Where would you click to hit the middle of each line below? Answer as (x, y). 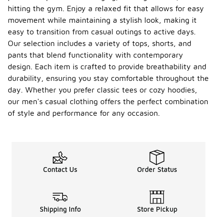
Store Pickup (157, 209)
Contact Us (60, 169)
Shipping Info (60, 209)
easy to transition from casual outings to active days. (102, 31)
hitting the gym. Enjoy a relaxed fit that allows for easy (106, 8)
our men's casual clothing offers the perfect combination (108, 101)
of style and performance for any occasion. (84, 113)
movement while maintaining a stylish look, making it (102, 20)
